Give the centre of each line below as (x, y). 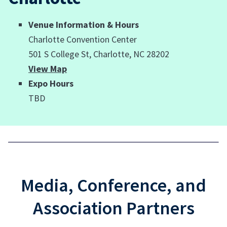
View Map (48, 69)
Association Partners (113, 208)
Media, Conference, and (113, 185)
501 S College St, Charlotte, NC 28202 (99, 54)
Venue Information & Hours (84, 25)
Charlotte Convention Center (83, 39)
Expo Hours (51, 83)
